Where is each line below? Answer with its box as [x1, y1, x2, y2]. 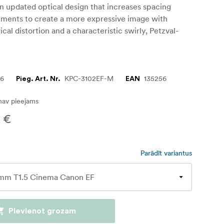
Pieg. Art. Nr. [16, 75, 61, 82]
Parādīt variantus [140, 148, 192, 157]
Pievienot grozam [8, 206, 76, 215]
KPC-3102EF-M [64, 73, 114, 83]
